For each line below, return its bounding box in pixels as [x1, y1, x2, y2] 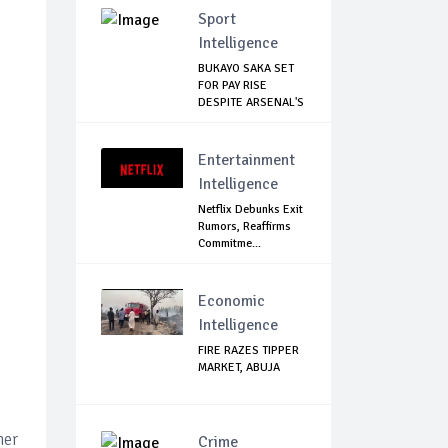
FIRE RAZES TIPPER [198, 343, 299, 359]
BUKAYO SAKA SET [198, 61, 294, 77]
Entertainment [198, 150, 295, 171]
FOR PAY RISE [198, 78, 267, 94]
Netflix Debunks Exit [198, 202, 303, 218]
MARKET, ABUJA [198, 360, 280, 376]
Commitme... [198, 236, 261, 252]
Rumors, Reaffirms [198, 219, 291, 235]
